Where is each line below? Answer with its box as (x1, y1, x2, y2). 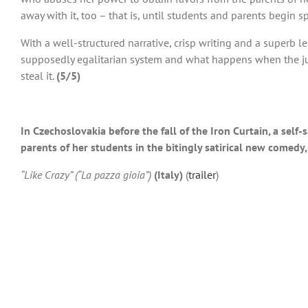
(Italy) (154, 168, 183, 181)
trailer (188, 168, 216, 181)
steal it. (21, 69, 56, 82)
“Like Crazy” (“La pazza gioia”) (21, 168, 151, 181)
